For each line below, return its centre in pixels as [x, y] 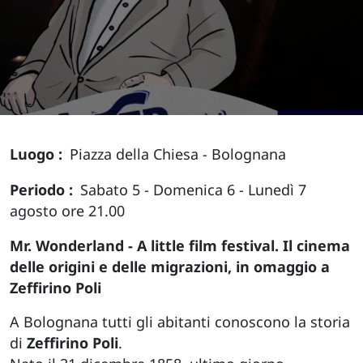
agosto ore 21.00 [67, 210]
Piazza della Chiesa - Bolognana [177, 154]
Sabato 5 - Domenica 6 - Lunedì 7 [193, 189]
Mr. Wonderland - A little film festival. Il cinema [180, 246]
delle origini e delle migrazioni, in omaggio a [170, 267]
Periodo [39, 189]
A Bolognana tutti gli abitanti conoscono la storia [180, 322]
